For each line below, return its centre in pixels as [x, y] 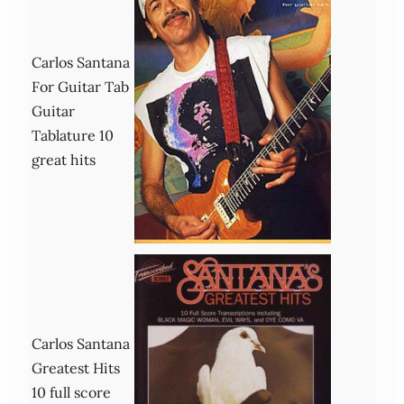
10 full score [71, 392]
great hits [64, 159]
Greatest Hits [76, 367]
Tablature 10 [73, 135]
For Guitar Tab [80, 86]
